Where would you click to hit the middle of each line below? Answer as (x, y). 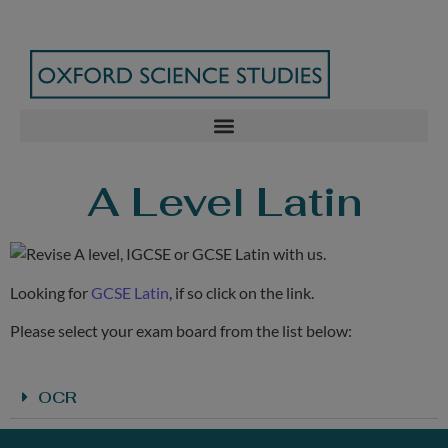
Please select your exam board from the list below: (181, 330)
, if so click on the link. (241, 292)
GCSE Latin (130, 292)
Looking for (50, 292)
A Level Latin (224, 202)
